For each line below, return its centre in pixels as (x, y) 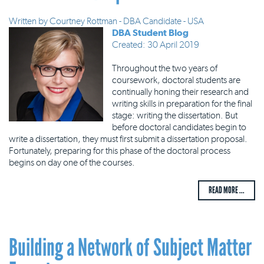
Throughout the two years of (165, 68)
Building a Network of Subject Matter (130, 247)
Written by (29, 21)
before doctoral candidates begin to (179, 127)
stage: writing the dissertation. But (175, 115)
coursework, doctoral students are (176, 80)
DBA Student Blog (150, 33)
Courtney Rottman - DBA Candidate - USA (127, 21)
